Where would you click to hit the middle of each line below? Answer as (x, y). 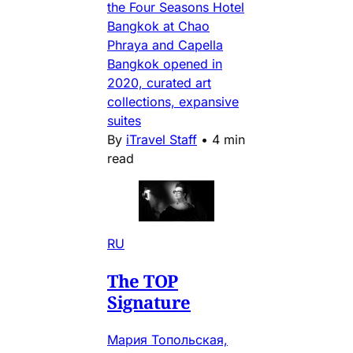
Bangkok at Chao (158, 26)
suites (124, 120)
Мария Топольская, (167, 339)
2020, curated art (159, 82)
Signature (149, 301)
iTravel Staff (162, 139)
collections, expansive (173, 101)
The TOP (143, 280)
